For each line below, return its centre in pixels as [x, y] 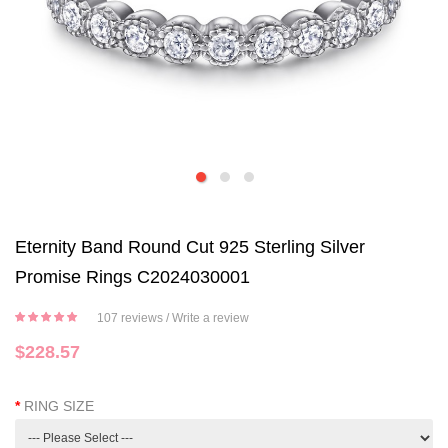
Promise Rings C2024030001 [132, 277]
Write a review [210, 318]
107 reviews [130, 318]
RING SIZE [59, 406]
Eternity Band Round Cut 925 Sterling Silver [190, 247]
